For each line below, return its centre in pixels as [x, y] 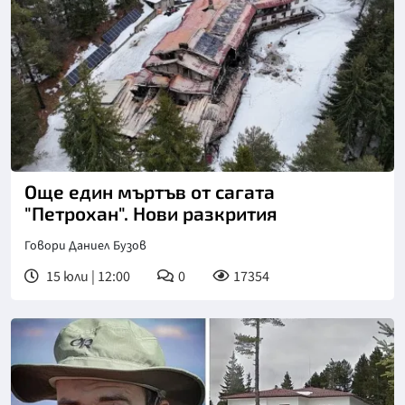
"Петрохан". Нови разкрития [151, 213]
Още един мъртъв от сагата [150, 192]
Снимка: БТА [64, 162]
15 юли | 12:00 [87, 277]
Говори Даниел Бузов [85, 246]
